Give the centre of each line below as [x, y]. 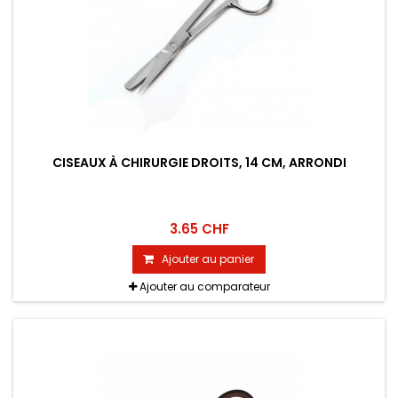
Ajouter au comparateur [204, 287]
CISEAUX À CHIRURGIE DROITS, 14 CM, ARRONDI [199, 163]
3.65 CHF [199, 229]
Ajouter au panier [208, 259]
